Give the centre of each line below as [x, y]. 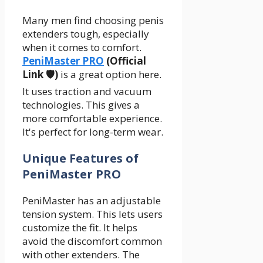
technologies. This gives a [81, 104]
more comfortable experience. [92, 118]
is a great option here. [110, 74]
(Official [125, 60]
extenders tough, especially [86, 33]
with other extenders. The [81, 254]
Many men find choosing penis [93, 20]
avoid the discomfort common [92, 241]
